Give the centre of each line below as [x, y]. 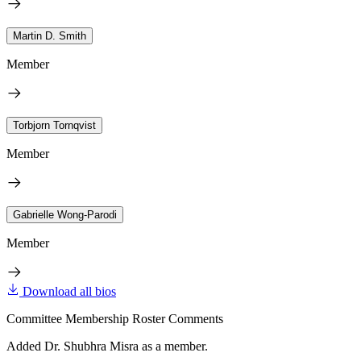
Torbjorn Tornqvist [54, 125]
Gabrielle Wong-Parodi [65, 214]
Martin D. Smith [50, 35]
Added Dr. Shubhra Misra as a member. [107, 346]
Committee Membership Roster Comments [115, 318]
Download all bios [69, 291]
